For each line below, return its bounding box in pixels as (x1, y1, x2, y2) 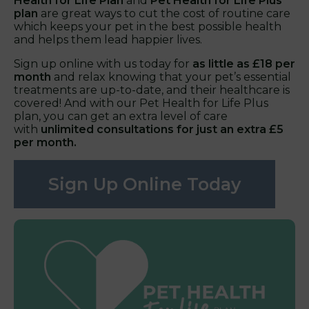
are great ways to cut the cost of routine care (38, 6, 290, 20)
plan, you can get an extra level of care (14, 109, 228, 123)
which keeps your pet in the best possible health (14, 19, 281, 33)
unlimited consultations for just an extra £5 (41, 122, 283, 136)
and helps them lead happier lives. (14, 32, 202, 46)
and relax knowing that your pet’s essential (51, 70, 291, 83)
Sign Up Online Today (48, 173, 241, 195)
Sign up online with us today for (14, 57, 192, 70)
